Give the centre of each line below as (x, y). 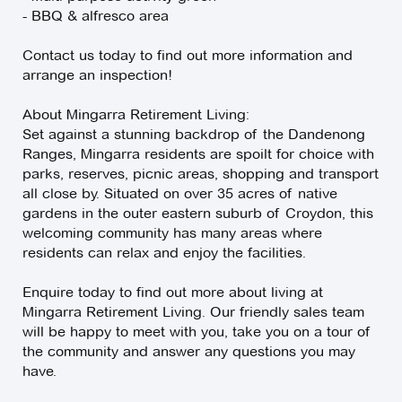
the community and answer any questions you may (189, 352)
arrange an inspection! (97, 75)
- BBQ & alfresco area (96, 16)
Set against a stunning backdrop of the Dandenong (194, 135)
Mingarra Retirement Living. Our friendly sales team (193, 312)
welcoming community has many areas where (172, 233)
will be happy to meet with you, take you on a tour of (197, 332)
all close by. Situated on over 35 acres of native (180, 194)
